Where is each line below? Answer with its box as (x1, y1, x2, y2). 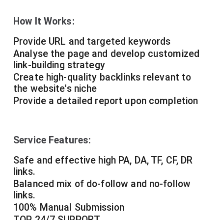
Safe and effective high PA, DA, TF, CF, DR (13, 155, 193, 166)
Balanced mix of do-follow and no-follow (13, 178, 191, 190)
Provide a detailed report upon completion (13, 95, 198, 107)
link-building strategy (13, 59, 105, 71)
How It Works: (13, 16, 75, 27)
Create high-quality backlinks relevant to (13, 72, 192, 83)
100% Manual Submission (13, 202, 124, 214)
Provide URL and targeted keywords (13, 36, 171, 48)
